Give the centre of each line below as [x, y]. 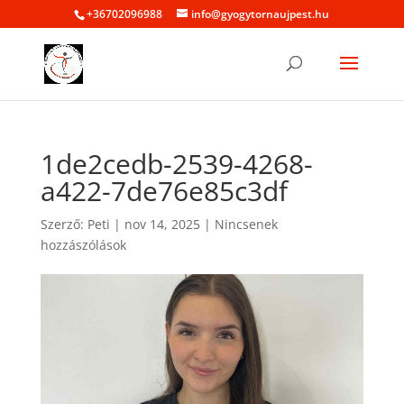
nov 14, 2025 [162, 224]
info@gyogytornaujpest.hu [261, 14]
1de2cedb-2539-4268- [176, 164]
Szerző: [64, 224]
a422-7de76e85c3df [164, 191]
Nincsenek [246, 224]
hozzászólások [83, 245]
